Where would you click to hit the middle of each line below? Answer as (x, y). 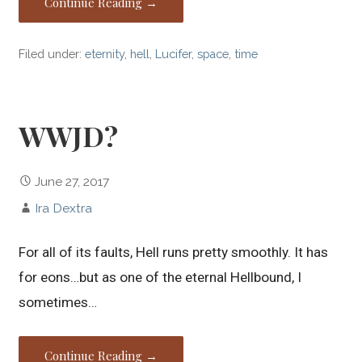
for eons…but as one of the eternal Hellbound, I (160, 277)
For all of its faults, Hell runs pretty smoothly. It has (174, 252)
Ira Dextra (64, 208)
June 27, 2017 (72, 181)
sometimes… (58, 302)
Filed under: (52, 54)
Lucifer (174, 54)
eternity (105, 54)
